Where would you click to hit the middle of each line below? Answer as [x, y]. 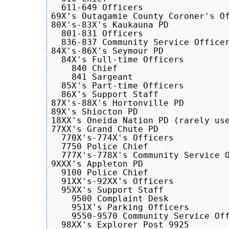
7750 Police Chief [100, 146]
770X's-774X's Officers [112, 138]
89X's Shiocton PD [95, 111]
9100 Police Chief [100, 172]
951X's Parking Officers [120, 207]
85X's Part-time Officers [118, 85]
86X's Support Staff [105, 94]
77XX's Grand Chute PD [105, 129]
